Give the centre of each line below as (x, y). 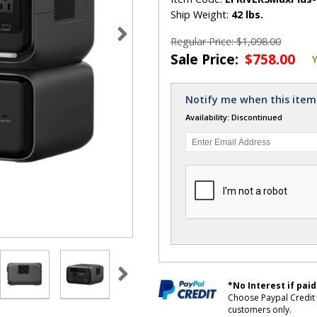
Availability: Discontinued (234, 117)
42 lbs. (247, 15)
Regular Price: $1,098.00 (226, 42)
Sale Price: (206, 59)
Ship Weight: (201, 15)
